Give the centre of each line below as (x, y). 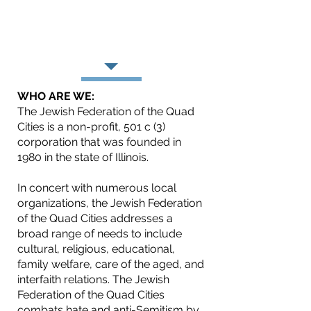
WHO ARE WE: (56, 96)
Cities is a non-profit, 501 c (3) (91, 127)
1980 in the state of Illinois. (84, 157)
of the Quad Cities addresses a (95, 218)
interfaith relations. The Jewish (93, 279)
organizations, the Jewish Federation (110, 203)
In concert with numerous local (97, 188)
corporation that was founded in (99, 142)
